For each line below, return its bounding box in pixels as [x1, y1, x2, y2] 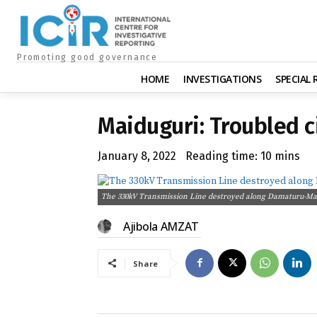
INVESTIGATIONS [183, 71, 261, 86]
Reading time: [185, 149, 260, 163]
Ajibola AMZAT [123, 218, 200, 234]
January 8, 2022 [98, 149, 176, 163]
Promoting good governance [17, 52, 158, 62]
